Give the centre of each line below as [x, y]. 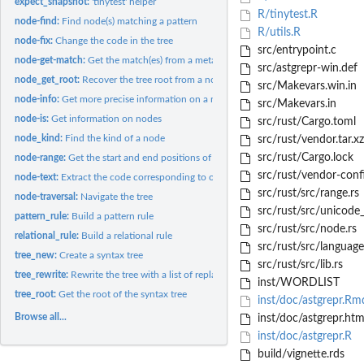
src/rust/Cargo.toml [305, 122]
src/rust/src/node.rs [305, 230]
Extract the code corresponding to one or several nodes [179, 177]
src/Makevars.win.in [305, 87]
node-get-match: [52, 60]
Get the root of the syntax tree [123, 294]
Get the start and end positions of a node [156, 157]
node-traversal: [48, 196]
